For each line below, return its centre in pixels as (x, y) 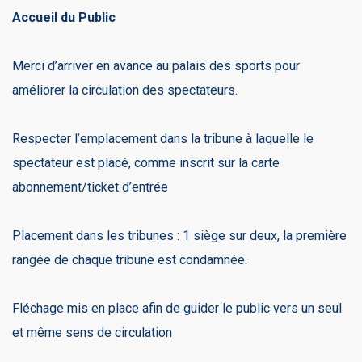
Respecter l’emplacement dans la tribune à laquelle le (163, 138)
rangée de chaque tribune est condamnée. (130, 259)
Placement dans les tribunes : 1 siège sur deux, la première (179, 235)
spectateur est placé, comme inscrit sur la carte (146, 162)
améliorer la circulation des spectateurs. (125, 90)
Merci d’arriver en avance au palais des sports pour (156, 65)
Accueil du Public (64, 17)
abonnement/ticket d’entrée (90, 187)
